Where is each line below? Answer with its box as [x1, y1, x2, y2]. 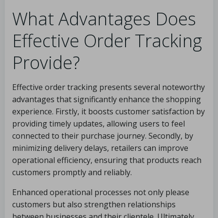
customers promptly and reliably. [12, 167, 132, 178]
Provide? [12, 51, 80, 74]
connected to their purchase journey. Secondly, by [12, 130, 193, 141]
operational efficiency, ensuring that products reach [12, 155, 201, 165]
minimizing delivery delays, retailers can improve [12, 143, 188, 153]
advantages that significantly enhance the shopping [12, 94, 201, 105]
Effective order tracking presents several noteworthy [12, 82, 205, 92]
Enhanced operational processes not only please [12, 187, 189, 198]
